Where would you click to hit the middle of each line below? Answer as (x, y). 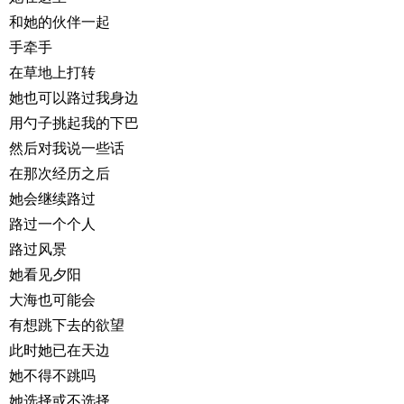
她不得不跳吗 (52, 375)
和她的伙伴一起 (60, 22)
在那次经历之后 (60, 173)
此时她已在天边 (60, 350)
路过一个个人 (52, 224)
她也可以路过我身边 (74, 97)
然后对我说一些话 (67, 148)
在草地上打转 (52, 72)
